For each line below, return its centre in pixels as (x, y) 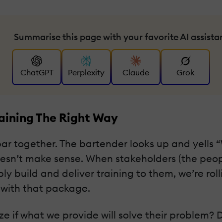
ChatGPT (37, 72)
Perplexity (86, 72)
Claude (136, 72)
